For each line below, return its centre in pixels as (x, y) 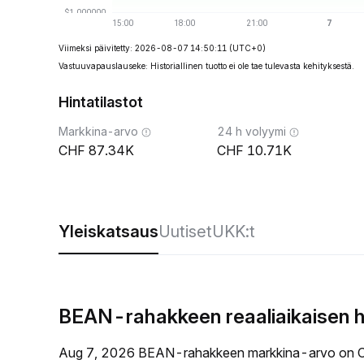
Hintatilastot (101, 102)
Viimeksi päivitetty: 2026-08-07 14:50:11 (143, 48)
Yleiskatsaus (108, 232)
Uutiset (185, 232)
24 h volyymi (251, 131)
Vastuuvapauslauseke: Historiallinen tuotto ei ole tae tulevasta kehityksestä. (206, 66)
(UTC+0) (247, 48)
